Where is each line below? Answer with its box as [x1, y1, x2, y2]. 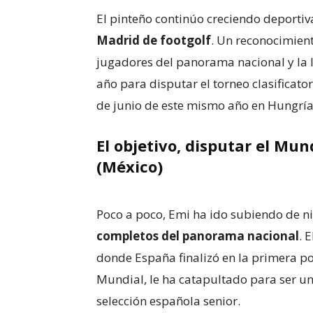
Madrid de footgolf [96, 32, 211, 48]
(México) [96, 156, 163, 177]
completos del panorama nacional [96, 228, 299, 244]
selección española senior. [96, 293, 240, 309]
